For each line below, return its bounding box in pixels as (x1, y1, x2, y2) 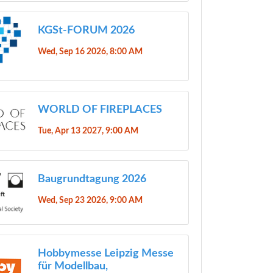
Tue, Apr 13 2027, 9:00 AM (37, 126, 138, 135)
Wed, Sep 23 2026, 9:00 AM (37, 195, 143, 205)
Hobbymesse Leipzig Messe (37, 247, 174, 259)
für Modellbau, (37, 260, 108, 272)
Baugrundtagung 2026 (37, 173, 146, 185)
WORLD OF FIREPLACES (37, 104, 162, 115)
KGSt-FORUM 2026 (37, 25, 135, 37)
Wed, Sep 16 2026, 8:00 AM (37, 47, 143, 57)
